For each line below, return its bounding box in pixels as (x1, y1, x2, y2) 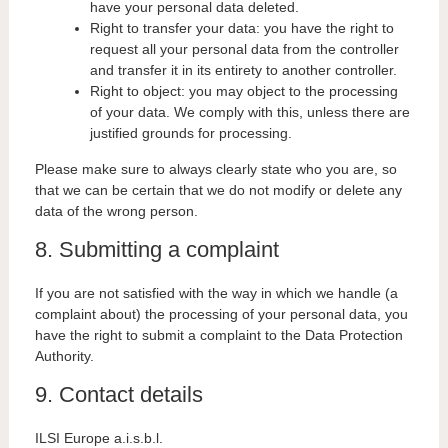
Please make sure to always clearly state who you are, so (34, 161, 397, 178)
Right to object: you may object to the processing (89, 83, 398, 100)
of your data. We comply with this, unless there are (89, 104, 410, 121)
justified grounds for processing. (89, 125, 292, 142)
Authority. (34, 348, 94, 365)
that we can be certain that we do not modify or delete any (34, 182, 402, 199)
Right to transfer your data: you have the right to (89, 20, 394, 37)
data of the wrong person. (34, 203, 198, 220)
